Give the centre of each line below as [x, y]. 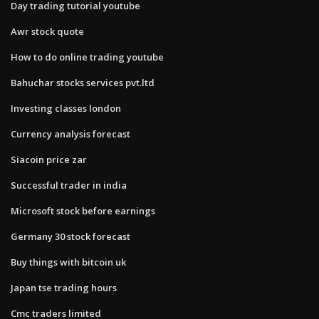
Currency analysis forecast [70, 134]
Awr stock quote [47, 31]
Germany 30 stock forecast [70, 236]
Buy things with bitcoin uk [68, 262]
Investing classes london [66, 108]
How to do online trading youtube [87, 57]
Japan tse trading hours [64, 287]
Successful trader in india [69, 185]
